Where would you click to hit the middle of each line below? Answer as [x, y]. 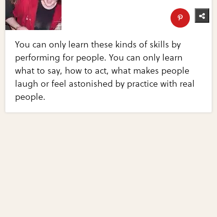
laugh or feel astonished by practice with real [105, 84]
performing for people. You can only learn [99, 58]
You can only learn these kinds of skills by [98, 45]
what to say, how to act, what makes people [102, 71]
